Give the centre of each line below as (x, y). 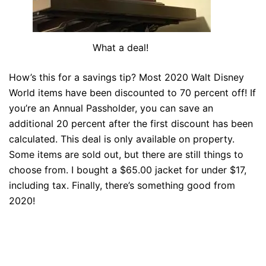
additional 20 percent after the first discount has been (131, 124)
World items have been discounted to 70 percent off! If (132, 93)
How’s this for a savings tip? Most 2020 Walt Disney (126, 77)
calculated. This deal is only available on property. (122, 139)
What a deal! (122, 48)
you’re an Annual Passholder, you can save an (111, 108)
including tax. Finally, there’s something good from (122, 186)
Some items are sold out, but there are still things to (126, 155)
